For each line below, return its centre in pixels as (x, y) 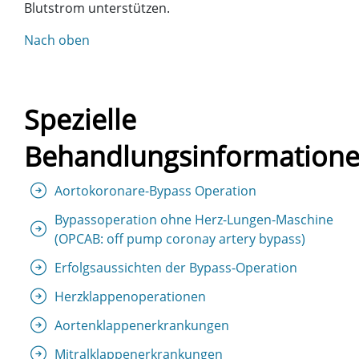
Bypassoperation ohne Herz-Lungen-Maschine (194, 219)
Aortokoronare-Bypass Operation (155, 190)
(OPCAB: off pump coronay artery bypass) (180, 238)
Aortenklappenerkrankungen (142, 325)
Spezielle (80, 119)
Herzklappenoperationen (130, 296)
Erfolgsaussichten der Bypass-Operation (176, 267)
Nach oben (57, 40)
